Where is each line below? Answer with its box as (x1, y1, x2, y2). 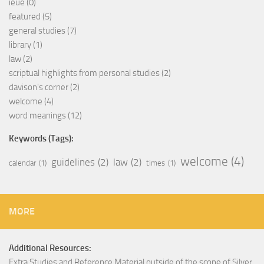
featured (9, 11, 41, 22)
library (9, 39, 31, 51)
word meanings (9, 110, 66, 121)
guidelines (51, 156, 95, 169)
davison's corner (9, 82, 68, 93)
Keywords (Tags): (9, 133, 74, 144)
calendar (9, 159, 36, 168)
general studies (9, 25, 65, 37)
